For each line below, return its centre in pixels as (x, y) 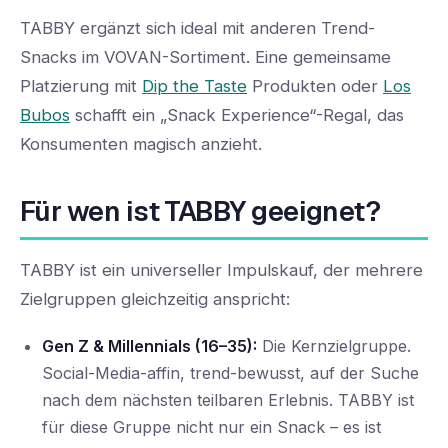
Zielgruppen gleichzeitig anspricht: (155, 298)
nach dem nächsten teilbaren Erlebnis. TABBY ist (228, 399)
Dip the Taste (194, 86)
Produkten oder (315, 86)
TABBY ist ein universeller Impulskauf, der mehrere (221, 269)
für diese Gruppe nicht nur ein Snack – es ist (212, 426)
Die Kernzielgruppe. (334, 345)
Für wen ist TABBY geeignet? (200, 211)
